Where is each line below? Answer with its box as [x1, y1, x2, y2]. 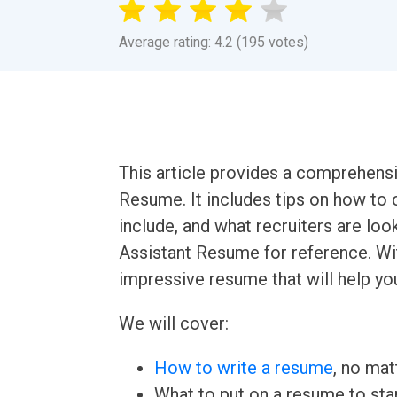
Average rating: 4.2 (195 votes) [119, 34, 309, 51]
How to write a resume [154, 357, 334, 378]
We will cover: [119, 313, 230, 334]
